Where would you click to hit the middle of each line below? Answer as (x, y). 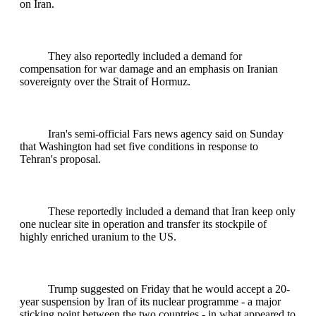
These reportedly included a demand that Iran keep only (172, 211)
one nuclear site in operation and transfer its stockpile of (143, 224)
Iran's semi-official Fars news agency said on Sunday (166, 133)
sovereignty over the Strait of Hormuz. (105, 81)
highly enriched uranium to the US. (98, 236)
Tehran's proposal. (60, 159)
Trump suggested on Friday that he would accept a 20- (169, 288)
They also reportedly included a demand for (145, 56)
